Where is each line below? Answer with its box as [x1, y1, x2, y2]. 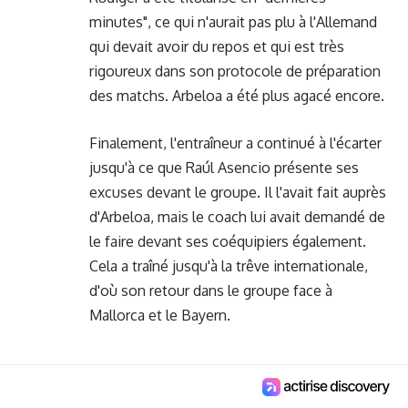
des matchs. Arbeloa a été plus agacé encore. [89, 86, 384, 105]
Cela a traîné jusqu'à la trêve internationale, [89, 257, 368, 275]
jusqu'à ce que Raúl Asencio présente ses [89, 158, 359, 177]
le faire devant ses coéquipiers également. [89, 232, 366, 250]
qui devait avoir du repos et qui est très [89, 36, 344, 56]
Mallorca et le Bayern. [89, 306, 230, 324]
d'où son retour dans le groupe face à [89, 281, 332, 300]
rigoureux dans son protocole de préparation [89, 61, 381, 80]
